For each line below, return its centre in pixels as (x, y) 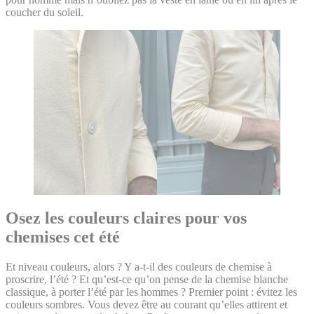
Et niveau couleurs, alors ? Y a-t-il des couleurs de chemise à (139, 266)
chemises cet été (63, 237)
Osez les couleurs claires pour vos (126, 218)
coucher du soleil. (45, 13)
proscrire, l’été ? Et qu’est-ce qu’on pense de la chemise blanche (147, 279)
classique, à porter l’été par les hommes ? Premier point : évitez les (151, 292)
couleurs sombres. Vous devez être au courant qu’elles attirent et (146, 304)
